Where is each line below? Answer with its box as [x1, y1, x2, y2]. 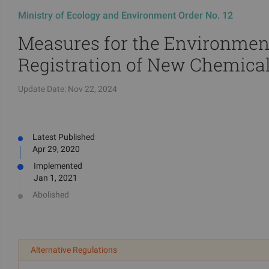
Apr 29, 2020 [32, 144, 80, 154]
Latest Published [32, 132, 95, 142]
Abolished [32, 190, 69, 199]
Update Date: [18, 84, 66, 94]
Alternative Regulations [31, 245, 117, 255]
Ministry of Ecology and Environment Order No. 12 [18, 10, 233, 21]
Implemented [34, 161, 82, 171]
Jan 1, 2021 [34, 173, 77, 183]
